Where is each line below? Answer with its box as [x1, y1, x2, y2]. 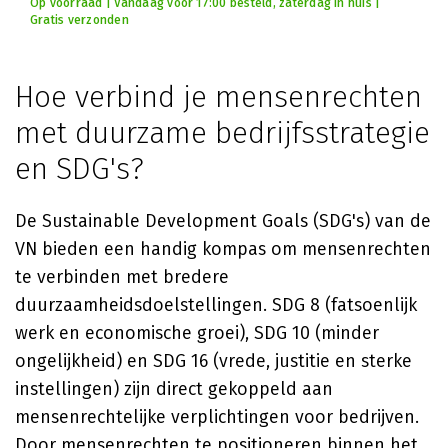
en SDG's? [15, 151, 144, 187]
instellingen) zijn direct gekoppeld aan [15, 378, 333, 400]
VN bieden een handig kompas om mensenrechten [15, 238, 431, 260]
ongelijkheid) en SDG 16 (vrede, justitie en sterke [15, 350, 412, 372]
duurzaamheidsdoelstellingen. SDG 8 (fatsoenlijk [15, 294, 417, 316]
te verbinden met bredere [15, 266, 229, 288]
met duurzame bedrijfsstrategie [15, 115, 430, 151]
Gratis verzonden [30, 13, 129, 27]
